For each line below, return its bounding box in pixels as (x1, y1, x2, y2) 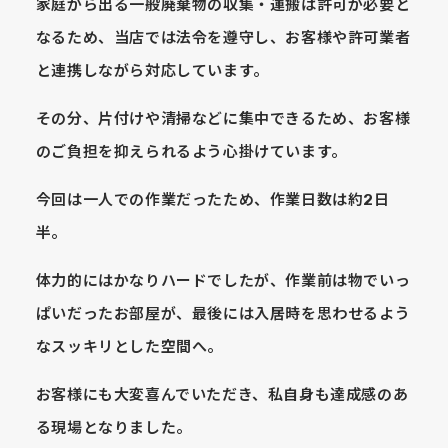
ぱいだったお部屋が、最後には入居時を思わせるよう (35, 305, 411, 323)
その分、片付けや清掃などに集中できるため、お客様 (35, 110, 411, 128)
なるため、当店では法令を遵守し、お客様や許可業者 (35, 29, 411, 47)
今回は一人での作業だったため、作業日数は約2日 (35, 191, 390, 209)
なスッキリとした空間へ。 (35, 338, 224, 356)
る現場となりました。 (35, 419, 192, 437)
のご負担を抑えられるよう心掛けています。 (35, 143, 347, 161)
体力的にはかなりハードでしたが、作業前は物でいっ (35, 272, 411, 290)
